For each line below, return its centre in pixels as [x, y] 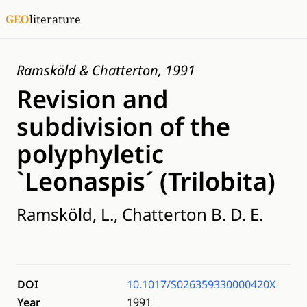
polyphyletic [90, 154]
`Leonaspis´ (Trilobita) [146, 181]
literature [55, 19]
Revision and [93, 99]
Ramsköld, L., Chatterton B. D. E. [140, 214]
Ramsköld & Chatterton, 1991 [106, 70]
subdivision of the [123, 126]
